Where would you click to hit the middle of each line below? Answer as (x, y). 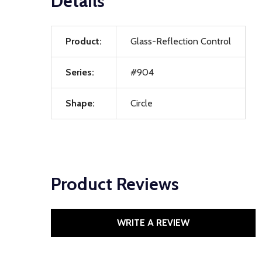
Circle (142, 103)
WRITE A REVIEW (153, 223)
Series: (80, 72)
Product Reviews (115, 184)
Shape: (80, 103)
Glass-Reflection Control (181, 41)
